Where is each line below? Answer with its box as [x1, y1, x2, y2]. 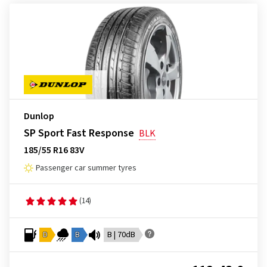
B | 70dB [107, 229, 135, 241]
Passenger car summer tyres [36, 162, 136, 174]
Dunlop [24, 110, 54, 123]
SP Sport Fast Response [24, 126, 134, 141]
